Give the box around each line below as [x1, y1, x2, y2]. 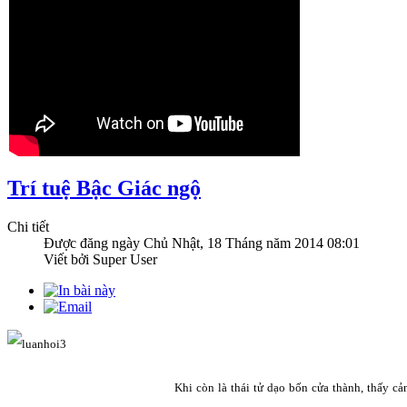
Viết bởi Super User [44, 251, 157, 267]
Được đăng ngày [44, 234, 144, 251]
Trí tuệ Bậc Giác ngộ [7, 175, 201, 200]
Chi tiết [7, 218, 49, 234]
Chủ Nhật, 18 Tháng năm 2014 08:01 [144, 234, 360, 251]
